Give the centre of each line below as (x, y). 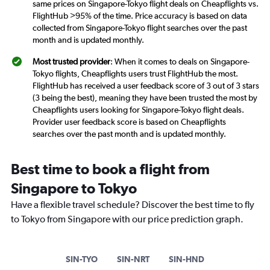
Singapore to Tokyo (74, 188)
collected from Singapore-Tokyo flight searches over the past (140, 28)
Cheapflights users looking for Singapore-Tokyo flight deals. (138, 110)
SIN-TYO (82, 259)
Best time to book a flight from (110, 169)
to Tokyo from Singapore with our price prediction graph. (127, 219)
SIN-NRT (133, 259)
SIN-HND (187, 259)
